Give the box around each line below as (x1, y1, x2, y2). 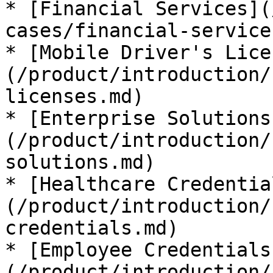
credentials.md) (5, 217, 179, 239)
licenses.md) (5, 85, 144, 107)
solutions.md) (5, 151, 155, 173)
